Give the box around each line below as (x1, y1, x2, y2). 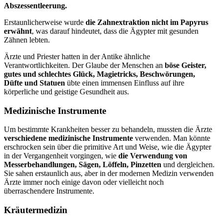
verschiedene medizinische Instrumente (4, 134, 133, 143)
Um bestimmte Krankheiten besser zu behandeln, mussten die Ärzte (4, 125, 212, 134)
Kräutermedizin (4, 205, 67, 216)
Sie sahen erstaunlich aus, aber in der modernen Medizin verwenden (4, 169, 214, 178)
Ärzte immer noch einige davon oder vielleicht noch (4, 178, 164, 187)
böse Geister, (165, 61, 206, 69)
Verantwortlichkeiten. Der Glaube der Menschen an (4, 61, 165, 69)
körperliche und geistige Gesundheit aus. (4, 88, 129, 96)
